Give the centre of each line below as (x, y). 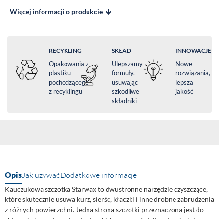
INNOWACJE (193, 51)
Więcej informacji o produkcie (56, 11)
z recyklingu (66, 91)
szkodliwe (126, 91)
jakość (184, 91)
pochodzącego (69, 82)
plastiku (60, 73)
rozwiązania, (193, 73)
